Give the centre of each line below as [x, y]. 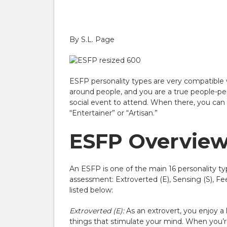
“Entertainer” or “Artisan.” [113, 113]
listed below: [91, 190]
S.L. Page [98, 40]
